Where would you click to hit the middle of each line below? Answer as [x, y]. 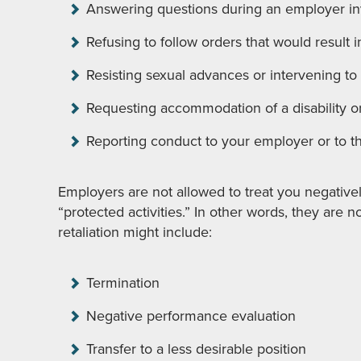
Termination [123, 283]
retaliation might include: [135, 232]
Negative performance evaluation [191, 316]
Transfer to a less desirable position [196, 349]
